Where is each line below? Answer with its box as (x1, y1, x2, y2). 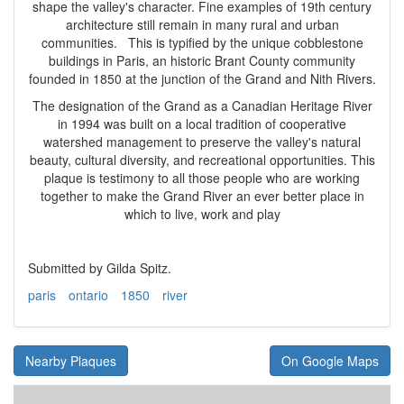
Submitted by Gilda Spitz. (28, 259, 171, 278)
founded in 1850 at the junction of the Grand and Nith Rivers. (28, 69, 376, 88)
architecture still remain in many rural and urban (65, 15, 339, 34)
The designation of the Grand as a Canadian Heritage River (32, 96, 372, 115)
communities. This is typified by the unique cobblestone (41, 33, 363, 52)
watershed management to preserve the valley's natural (43, 133, 361, 151)
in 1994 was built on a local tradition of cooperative (58, 115, 346, 133)
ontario (69, 286, 108, 305)
